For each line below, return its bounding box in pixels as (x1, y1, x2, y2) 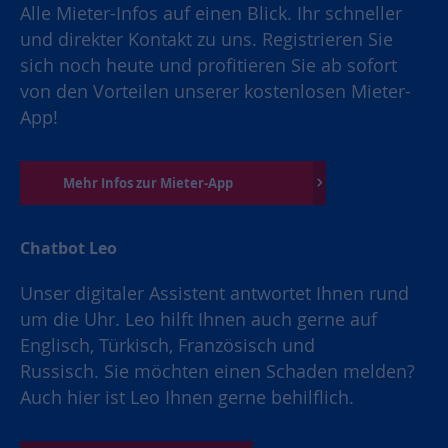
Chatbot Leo (20, 236, 121, 259)
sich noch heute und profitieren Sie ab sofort (20, 53, 397, 77)
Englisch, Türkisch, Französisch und (20, 333, 315, 357)
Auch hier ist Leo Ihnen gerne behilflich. (20, 385, 354, 409)
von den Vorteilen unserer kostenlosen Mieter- (20, 79, 411, 103)
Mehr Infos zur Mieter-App (63, 173, 233, 192)
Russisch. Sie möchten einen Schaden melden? (20, 359, 415, 383)
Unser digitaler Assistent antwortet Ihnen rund (20, 281, 409, 305)
